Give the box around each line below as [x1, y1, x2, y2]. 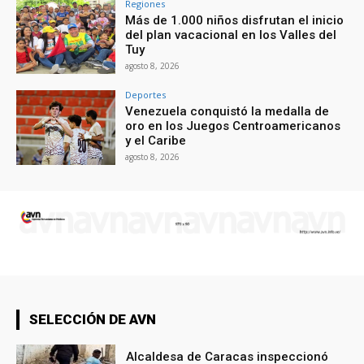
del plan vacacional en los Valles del [125, 28, 337, 43]
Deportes [125, 89, 167, 102]
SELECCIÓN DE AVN [29, 311, 156, 328]
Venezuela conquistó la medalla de [125, 104, 330, 119]
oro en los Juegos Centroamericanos [125, 119, 341, 134]
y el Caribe [125, 133, 187, 149]
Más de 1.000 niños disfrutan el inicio [125, 13, 344, 28]
